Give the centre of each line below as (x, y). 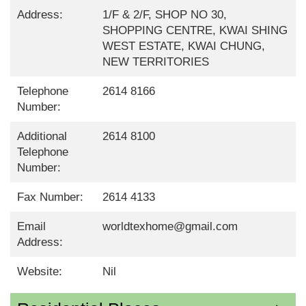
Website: (40, 271)
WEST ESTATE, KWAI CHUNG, (184, 46)
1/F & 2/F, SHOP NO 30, (165, 14)
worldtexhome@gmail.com (170, 226)
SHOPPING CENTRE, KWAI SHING (195, 30)
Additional (42, 136)
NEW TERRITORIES (156, 61)
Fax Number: (50, 197)
